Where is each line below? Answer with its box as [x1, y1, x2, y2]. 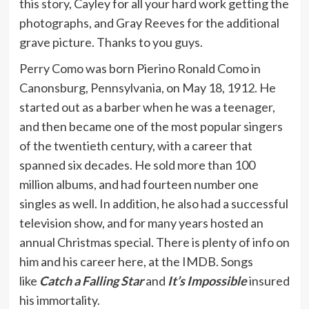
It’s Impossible [167, 272, 247, 288]
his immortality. [19, 292, 100, 308]
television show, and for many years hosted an [19, 215, 263, 230]
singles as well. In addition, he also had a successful [19, 195, 288, 211]
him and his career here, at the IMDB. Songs [19, 253, 253, 269]
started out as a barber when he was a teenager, [19, 99, 275, 114]
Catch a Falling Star [39, 272, 143, 288]
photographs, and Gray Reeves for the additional [19, 14, 279, 30]
